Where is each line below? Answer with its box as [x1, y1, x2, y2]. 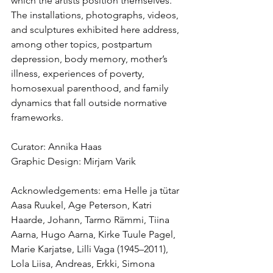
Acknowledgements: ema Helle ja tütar [11, 185, 182, 196]
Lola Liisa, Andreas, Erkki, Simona [11, 258, 157, 269]
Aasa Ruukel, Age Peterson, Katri [11, 199, 154, 211]
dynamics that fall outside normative [11, 97, 169, 108]
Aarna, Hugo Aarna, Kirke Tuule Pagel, [11, 229, 178, 240]
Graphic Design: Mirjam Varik [11, 155, 136, 167]
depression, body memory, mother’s [11, 53, 170, 65]
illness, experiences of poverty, [11, 68, 147, 79]
